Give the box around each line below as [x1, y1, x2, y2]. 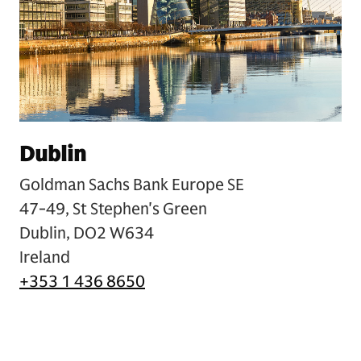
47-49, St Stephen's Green [19, 198, 207, 219]
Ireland [19, 247, 70, 268]
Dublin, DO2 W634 [19, 222, 154, 243]
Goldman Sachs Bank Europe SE [19, 174, 244, 195]
